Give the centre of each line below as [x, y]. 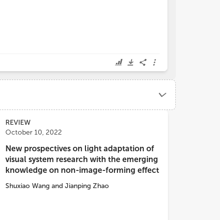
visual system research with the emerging [82, 159]
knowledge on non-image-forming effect [82, 170]
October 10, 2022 [34, 132]
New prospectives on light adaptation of [80, 149]
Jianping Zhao [87, 186]
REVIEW [18, 123]
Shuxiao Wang [27, 186]
